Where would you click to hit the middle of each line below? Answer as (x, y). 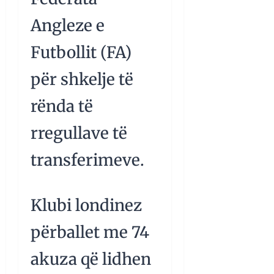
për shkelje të (82, 79)
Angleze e (68, 25)
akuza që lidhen (91, 259)
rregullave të (79, 133)
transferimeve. (87, 160)
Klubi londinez (86, 205)
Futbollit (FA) (81, 52)
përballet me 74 (90, 232)
